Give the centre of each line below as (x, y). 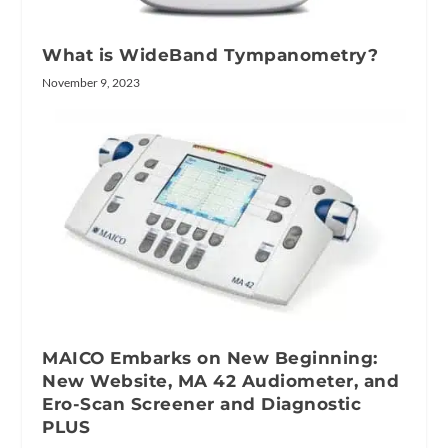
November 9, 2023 (91, 82)
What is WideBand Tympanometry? (210, 54)
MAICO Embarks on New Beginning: (210, 357)
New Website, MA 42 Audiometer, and (221, 380)
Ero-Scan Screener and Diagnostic (202, 403)
